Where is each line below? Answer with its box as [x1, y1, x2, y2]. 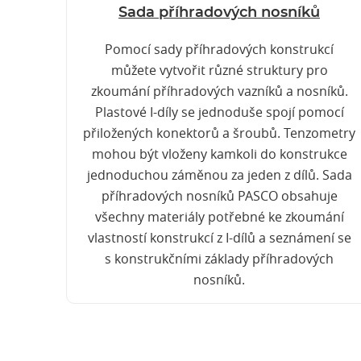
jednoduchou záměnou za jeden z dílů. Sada [86, 166, 352, 184]
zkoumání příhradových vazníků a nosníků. [90, 82, 348, 100]
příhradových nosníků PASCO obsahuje [101, 187, 338, 205]
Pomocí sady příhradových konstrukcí [105, 40, 334, 58]
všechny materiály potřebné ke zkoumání [94, 208, 344, 226]
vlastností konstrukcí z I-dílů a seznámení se [87, 229, 351, 247]
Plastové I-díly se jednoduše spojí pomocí [94, 103, 344, 121]
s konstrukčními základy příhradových [105, 250, 334, 268]
